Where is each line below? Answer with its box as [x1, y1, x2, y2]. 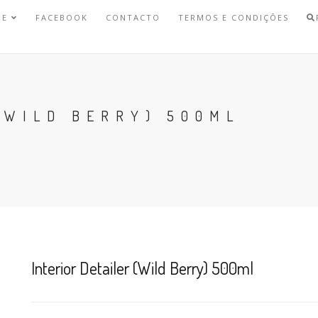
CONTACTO [106, 12, 161, 23]
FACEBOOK [35, 12, 89, 23]
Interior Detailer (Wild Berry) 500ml [31, 257, 253, 279]
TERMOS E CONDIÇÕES [178, 12, 290, 23]
